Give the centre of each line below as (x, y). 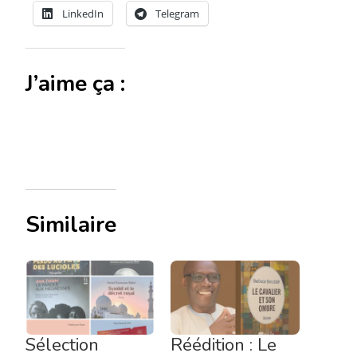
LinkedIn (83, 13)
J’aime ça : (75, 84)
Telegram (177, 13)
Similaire (71, 225)
